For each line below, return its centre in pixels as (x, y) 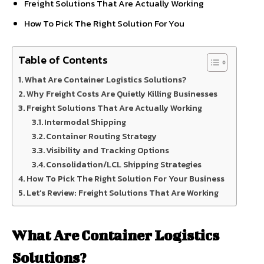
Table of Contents (63, 60)
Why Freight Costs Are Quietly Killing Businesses (122, 94)
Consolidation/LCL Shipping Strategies (124, 164)
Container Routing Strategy (102, 136)
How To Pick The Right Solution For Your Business (125, 179)
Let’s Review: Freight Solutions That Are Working (122, 193)
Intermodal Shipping (85, 122)
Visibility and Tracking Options (108, 150)
